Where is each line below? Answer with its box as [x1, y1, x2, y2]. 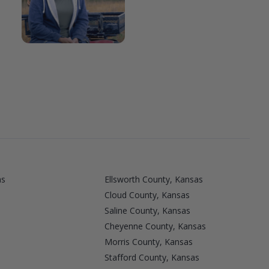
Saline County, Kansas [104, 204, 190, 216]
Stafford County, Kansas [104, 251, 199, 263]
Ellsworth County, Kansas [104, 173, 203, 185]
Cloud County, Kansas [104, 189, 190, 201]
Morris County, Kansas [104, 235, 193, 247]
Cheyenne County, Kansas [104, 220, 206, 232]
